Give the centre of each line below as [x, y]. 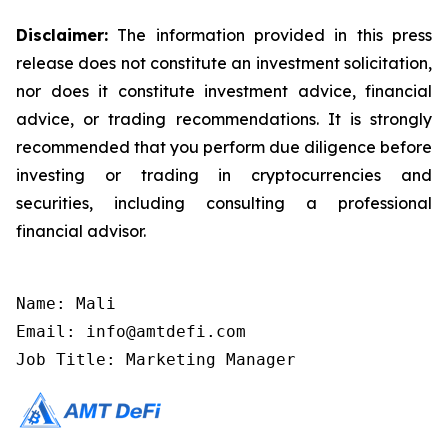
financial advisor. [81, 231]
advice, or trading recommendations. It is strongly [224, 119]
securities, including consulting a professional [224, 203]
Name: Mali [66, 304]
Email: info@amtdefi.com [131, 332]
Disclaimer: [62, 35]
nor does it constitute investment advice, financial [224, 91]
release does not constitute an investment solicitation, [224, 63]
